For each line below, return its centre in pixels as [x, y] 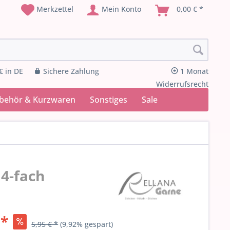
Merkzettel [55, 9]
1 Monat [193, 71]
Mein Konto [121, 9]
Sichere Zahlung [70, 71]
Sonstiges [109, 100]
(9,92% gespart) [87, 224]
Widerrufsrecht [182, 84]
